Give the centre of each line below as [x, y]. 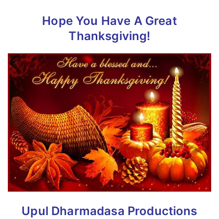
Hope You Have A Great [109, 21]
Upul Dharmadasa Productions [109, 211]
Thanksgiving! [109, 36]
